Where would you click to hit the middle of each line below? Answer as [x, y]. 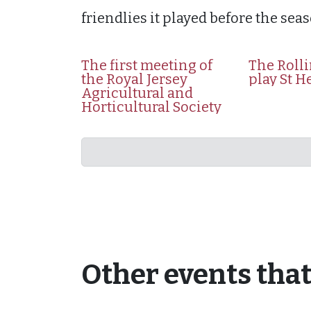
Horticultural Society [151, 107]
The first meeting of [147, 65]
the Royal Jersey [134, 79]
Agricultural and [137, 93]
